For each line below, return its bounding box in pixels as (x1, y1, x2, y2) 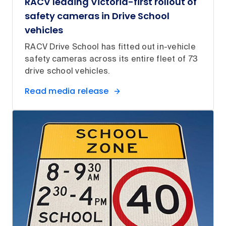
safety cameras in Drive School (25, 10, 169, 23)
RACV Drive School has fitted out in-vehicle (25, 43, 196, 52)
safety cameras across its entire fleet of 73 (25, 55, 198, 64)
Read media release (25, 85, 109, 97)
